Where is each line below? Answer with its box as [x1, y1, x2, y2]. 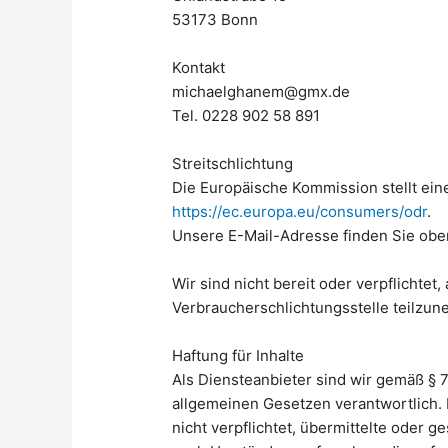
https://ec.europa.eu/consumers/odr [172, 201, 428, 221]
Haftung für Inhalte [172, 345, 305, 365]
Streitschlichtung [172, 153, 294, 173]
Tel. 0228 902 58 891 [172, 105, 321, 125]
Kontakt [172, 57, 226, 77]
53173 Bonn [172, 9, 259, 29]
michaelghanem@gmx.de [172, 81, 351, 101]
